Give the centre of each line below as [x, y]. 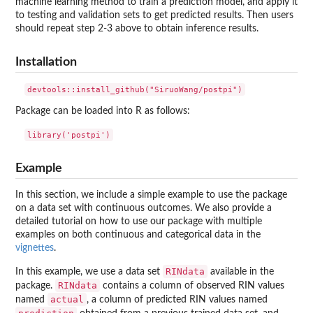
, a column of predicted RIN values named [177, 299]
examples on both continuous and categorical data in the [138, 234]
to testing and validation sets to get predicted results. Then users [154, 16]
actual [67, 299]
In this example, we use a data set [89, 271]
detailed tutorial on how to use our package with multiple [139, 221]
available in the [241, 271]
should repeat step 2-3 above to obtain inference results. [137, 29]
